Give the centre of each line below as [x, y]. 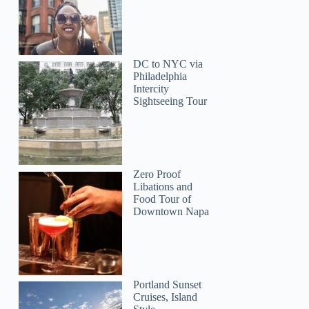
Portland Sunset [168, 284]
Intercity [151, 89]
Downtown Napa [171, 211]
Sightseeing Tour [170, 101]
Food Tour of [162, 199]
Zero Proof [157, 174]
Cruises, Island [166, 297]
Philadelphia [160, 77]
